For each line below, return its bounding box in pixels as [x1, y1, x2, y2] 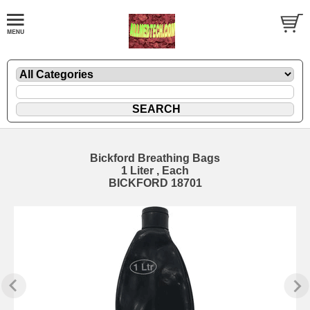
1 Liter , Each [121, 164, 189, 176]
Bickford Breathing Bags [90, 152, 220, 164]
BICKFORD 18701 [108, 176, 202, 189]
